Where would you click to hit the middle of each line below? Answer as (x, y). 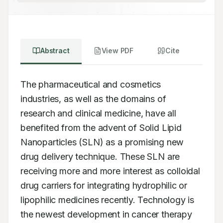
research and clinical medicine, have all (98, 113)
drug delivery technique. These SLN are (100, 157)
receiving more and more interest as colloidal (110, 171)
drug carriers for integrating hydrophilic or (104, 185)
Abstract (55, 51)
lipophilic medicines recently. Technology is (108, 200)
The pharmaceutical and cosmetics (91, 84)
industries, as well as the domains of (93, 99)
